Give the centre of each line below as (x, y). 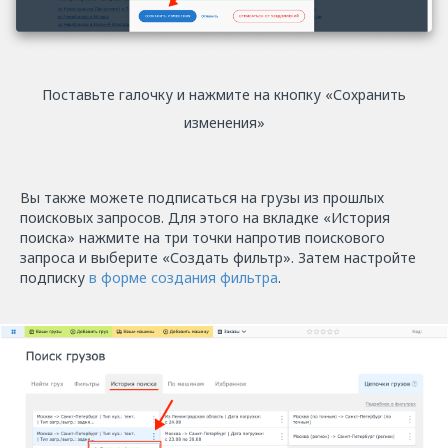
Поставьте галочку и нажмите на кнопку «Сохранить (224, 94)
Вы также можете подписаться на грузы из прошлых (202, 197)
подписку (54, 277)
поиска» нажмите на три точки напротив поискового (202, 237)
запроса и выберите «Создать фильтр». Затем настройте (218, 257)
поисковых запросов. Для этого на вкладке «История (205, 217)
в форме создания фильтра (183, 277)
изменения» (224, 122)
